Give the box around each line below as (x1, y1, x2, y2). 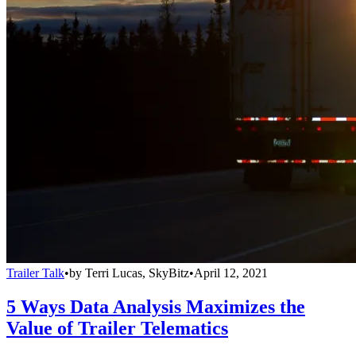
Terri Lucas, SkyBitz (85, 265, 189, 280)
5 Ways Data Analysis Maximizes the (6, 296, 305, 317)
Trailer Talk (6, 265, 64, 280)
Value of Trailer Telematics (6, 317, 228, 339)
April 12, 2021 (194, 265, 268, 280)
